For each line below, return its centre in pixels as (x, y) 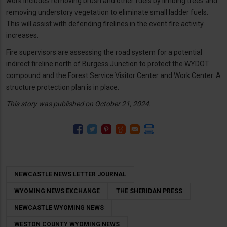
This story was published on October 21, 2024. (79, 104)
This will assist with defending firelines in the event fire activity (105, 24)
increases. (22, 35)
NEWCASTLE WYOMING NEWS (59, 207)
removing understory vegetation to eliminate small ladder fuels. (107, 12)
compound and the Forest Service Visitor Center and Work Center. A (113, 75)
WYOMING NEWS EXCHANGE (57, 191)
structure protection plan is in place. (63, 87)
